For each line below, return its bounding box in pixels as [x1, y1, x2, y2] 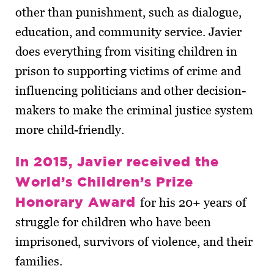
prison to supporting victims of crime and [15, 63, 241, 78]
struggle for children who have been [15, 214, 211, 229]
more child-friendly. [15, 122, 124, 137]
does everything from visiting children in [15, 43, 237, 59]
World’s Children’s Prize [15, 173, 193, 189]
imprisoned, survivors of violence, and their [15, 234, 253, 249]
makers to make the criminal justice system [15, 102, 253, 117]
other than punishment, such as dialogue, [15, 4, 242, 20]
